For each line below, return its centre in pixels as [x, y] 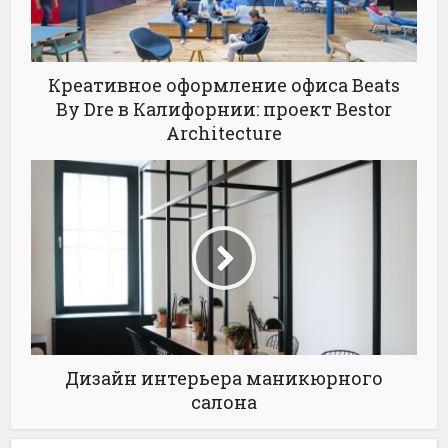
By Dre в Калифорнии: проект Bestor [224, 109]
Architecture [224, 133]
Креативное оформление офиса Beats [224, 85]
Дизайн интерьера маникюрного [224, 378]
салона [224, 402]
